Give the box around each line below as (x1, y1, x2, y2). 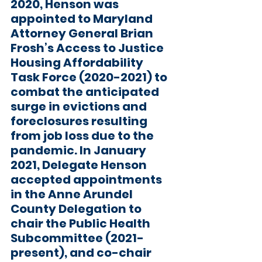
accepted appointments (11, 171, 164, 188)
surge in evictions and (11, 98, 149, 115)
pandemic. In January (11, 142, 149, 158)
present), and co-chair (11, 244, 154, 261)
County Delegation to (11, 201, 144, 217)
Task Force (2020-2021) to (11, 69, 170, 85)
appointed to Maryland (11, 11, 155, 27)
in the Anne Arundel (11, 186, 135, 202)
